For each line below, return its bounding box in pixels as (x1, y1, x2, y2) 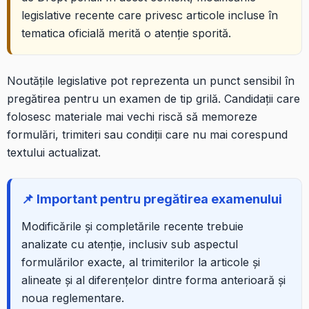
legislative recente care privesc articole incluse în (21, 8, 278, 22)
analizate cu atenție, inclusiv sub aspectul (21, 237, 238, 251)
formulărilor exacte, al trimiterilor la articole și (21, 255, 260, 269)
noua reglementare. (21, 290, 124, 305)
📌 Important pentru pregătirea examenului (21, 191, 282, 206)
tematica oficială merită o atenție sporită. (21, 26, 231, 40)
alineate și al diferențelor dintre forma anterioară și (21, 272, 286, 287)
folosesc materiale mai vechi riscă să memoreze (7, 109, 257, 123)
